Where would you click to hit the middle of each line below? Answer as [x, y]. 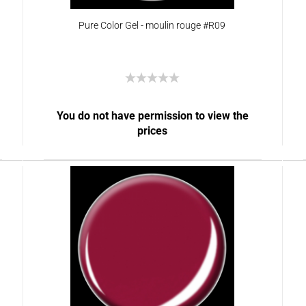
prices [153, 131]
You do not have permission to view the [152, 116]
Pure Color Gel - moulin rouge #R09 [152, 25]
